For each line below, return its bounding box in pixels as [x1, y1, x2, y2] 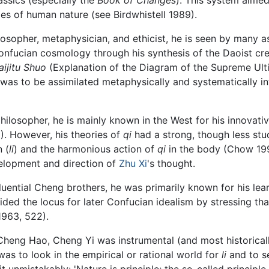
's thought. [147, 157, 195, 169]
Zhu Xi [118, 157, 147, 169]
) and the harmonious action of [13, 142, 157, 155]
